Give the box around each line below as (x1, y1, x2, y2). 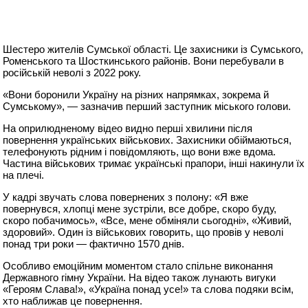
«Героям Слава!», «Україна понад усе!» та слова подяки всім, (3, 283, 294, 296)
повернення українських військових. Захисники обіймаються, (3, 134, 292, 146)
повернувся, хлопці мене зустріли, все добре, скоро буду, (3, 203, 277, 215)
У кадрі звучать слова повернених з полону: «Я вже (3, 191, 249, 203)
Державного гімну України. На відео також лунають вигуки (3, 272, 276, 284)
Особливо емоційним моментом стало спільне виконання (3, 260, 274, 272)
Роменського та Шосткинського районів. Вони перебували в (3, 55, 285, 67)
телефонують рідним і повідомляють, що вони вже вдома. (3, 146, 276, 158)
